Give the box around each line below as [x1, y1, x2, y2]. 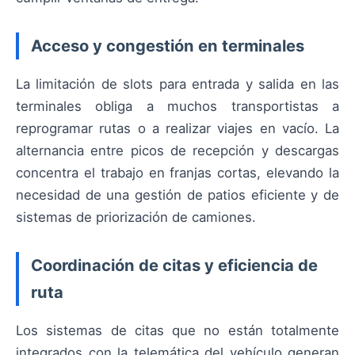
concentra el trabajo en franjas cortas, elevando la [16, 165, 339, 181]
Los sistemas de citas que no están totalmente [16, 323, 339, 339]
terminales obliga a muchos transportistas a [16, 98, 339, 115]
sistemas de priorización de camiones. [16, 209, 256, 226]
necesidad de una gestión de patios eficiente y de [16, 187, 339, 204]
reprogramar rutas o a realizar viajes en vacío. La [16, 120, 339, 137]
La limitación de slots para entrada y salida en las [16, 76, 339, 93]
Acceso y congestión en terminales [31, 36, 304, 56]
